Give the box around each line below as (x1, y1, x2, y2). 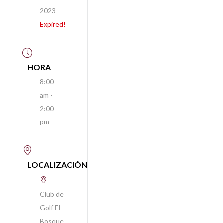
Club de (40, 190, 64, 198)
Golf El (40, 203, 61, 212)
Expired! (40, 20, 66, 28)
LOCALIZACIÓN (27, 160, 88, 169)
